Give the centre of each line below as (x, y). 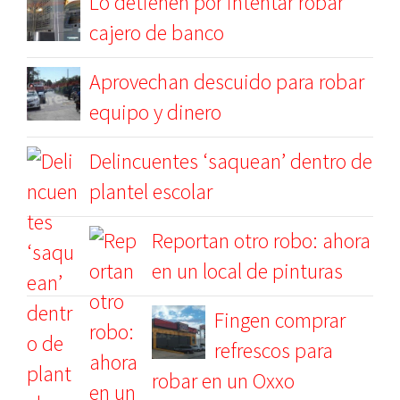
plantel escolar (151, 192)
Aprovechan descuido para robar (227, 82)
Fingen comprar (280, 320)
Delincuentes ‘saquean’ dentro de (231, 161)
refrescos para (274, 350)
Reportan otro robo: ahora (261, 241)
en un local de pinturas (247, 271)
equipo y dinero (155, 112)
